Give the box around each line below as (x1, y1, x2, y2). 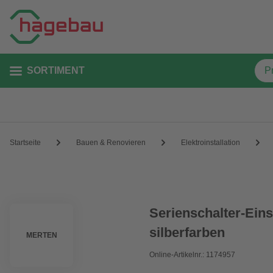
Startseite (10, 138, 41, 147)
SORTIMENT (27, 65, 85, 76)
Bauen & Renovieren (76, 138, 146, 147)
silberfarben (149, 225, 225, 240)
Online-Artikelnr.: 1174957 (149, 250, 236, 259)
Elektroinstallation (181, 138, 240, 147)
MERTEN (26, 231, 57, 239)
